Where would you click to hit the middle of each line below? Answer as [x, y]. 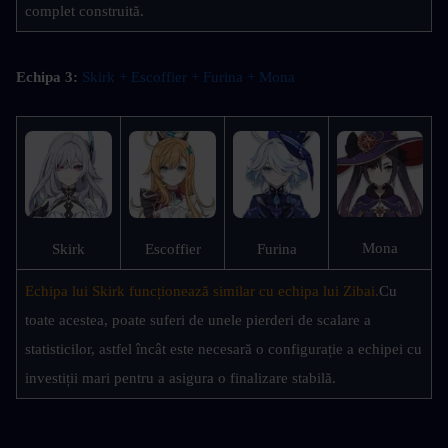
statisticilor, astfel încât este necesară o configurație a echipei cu [223, 348]
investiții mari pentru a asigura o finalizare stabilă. [180, 377]
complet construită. [84, 10]
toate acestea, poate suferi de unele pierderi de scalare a [198, 319]
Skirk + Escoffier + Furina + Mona [190, 76]
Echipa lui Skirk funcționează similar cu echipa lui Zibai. [202, 290]
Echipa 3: [47, 76]
